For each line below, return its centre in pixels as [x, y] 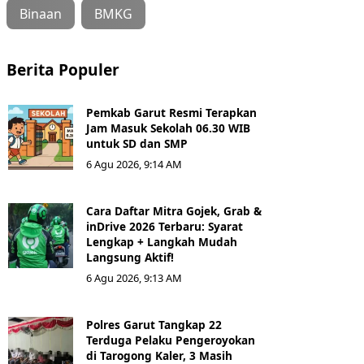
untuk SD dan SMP [137, 143]
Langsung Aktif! [130, 257]
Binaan [41, 14]
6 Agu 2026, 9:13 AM [134, 278]
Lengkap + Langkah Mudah [162, 242]
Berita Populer [63, 69]
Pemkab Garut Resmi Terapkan [171, 113]
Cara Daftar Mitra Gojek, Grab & [174, 211]
